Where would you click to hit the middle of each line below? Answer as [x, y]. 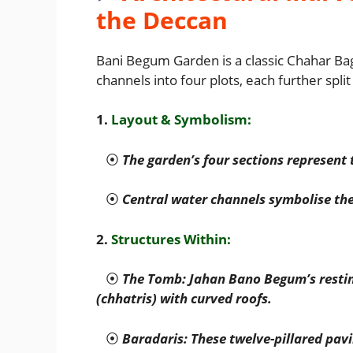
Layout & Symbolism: [181, 120]
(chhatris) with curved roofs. [186, 299]
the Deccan [162, 20]
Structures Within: [171, 239]
